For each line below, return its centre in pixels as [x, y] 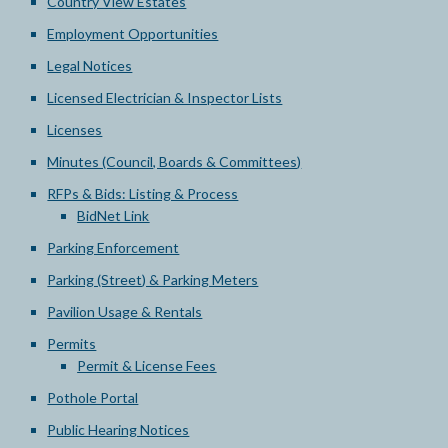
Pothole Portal [93, 397]
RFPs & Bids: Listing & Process [143, 193]
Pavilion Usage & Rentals [125, 311]
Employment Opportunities [133, 33]
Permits [72, 343]
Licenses [75, 129]
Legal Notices [90, 65]
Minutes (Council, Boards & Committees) [174, 161]
